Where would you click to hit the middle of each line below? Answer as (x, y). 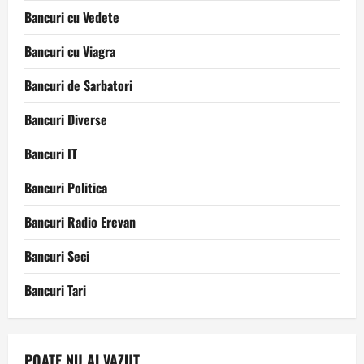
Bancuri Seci (57, 256)
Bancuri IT (51, 154)
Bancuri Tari (55, 290)
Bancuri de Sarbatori (78, 85)
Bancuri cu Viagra (70, 51)
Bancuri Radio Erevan (80, 222)
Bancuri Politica (66, 188)
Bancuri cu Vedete (72, 17)
